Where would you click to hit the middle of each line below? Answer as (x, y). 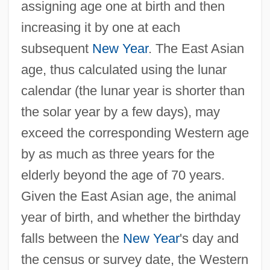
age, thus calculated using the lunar (124, 69)
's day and (209, 238)
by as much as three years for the (118, 154)
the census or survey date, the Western (134, 259)
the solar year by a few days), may (120, 111)
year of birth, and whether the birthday (130, 217)
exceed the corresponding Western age (135, 133)
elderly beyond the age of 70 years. (123, 175)
